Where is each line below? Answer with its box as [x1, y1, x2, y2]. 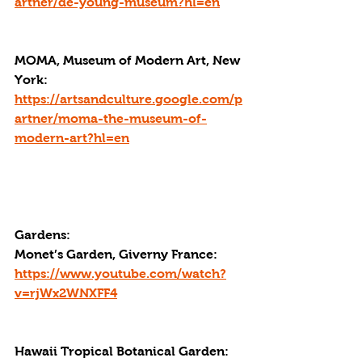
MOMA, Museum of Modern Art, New [15, 53, 243, 67]
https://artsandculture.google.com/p [15, 92, 242, 106]
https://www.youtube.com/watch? [15, 267, 226, 280]
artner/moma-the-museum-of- [15, 112, 207, 125]
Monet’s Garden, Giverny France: [15, 247, 221, 261]
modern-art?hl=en [15, 131, 129, 145]
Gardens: [15, 228, 70, 242]
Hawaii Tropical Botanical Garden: [15, 344, 232, 358]
